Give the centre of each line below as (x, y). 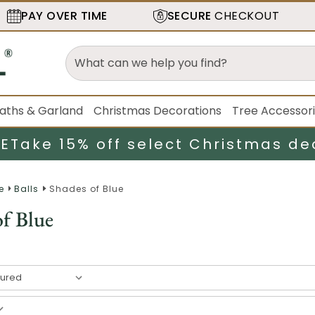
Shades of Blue (86, 188)
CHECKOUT (245, 16)
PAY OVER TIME (64, 16)
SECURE (189, 16)
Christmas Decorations (158, 111)
